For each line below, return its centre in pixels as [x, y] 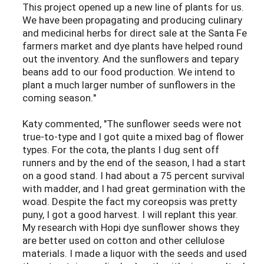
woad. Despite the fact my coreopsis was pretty [130, 202]
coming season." [59, 98]
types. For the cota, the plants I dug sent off [121, 150]
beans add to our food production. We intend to [129, 72]
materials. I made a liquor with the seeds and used [135, 253]
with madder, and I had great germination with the [134, 189]
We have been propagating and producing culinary [132, 20]
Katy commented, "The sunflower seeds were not [132, 124]
